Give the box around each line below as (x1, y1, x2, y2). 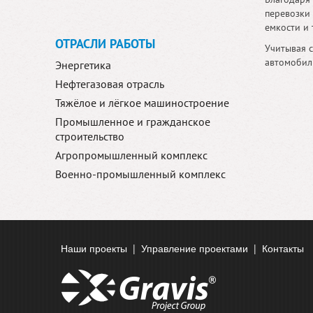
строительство (55, 129, 124, 143)
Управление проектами (141, 241, 248, 255)
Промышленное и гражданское (55, 115, 210, 129)
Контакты (262, 241, 304, 255)
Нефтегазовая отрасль (55, 77, 164, 91)
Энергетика (55, 58, 111, 72)
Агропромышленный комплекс (55, 148, 208, 162)
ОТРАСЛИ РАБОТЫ (55, 36, 155, 52)
